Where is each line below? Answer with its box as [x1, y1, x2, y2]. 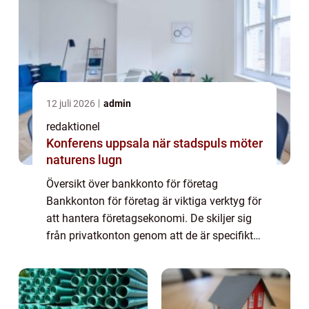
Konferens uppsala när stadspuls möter [46, 136, 152, 151]
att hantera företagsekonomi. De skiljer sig [46, 212, 252, 226]
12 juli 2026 [46, 98, 97, 110]
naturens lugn [46, 152, 122, 168]
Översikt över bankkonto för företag [46, 177, 218, 191]
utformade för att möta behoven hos [46, 246, 223, 260]
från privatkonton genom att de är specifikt [46, 229, 253, 243]
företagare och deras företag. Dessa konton [46, 263, 257, 277]
